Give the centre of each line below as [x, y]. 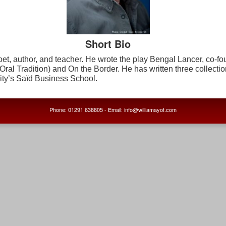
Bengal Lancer [176, 59]
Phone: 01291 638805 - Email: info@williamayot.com [113, 109]
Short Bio [108, 43]
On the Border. [94, 69]
